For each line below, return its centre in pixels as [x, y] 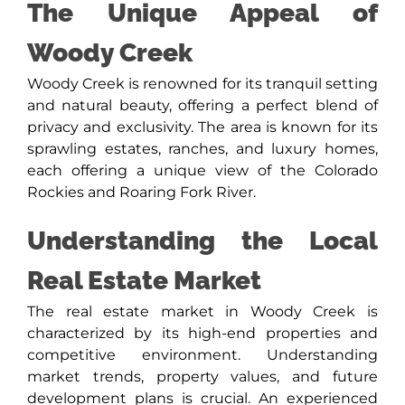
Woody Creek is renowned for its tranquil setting [202, 84]
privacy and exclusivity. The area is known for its [202, 127]
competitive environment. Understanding [202, 355]
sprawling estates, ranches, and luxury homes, [202, 149]
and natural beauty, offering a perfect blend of [202, 106]
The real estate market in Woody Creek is [202, 312]
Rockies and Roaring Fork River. [141, 193]
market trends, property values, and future [202, 377]
